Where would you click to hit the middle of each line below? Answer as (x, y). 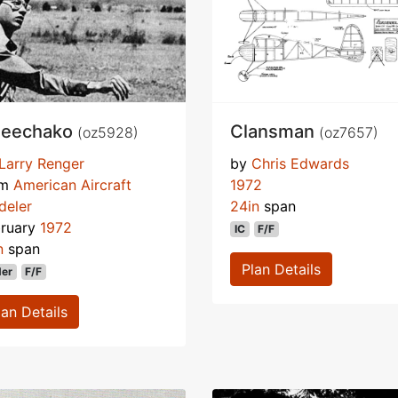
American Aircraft (72, 185)
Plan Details (281, 270)
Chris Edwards (300, 164)
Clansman (275, 132)
